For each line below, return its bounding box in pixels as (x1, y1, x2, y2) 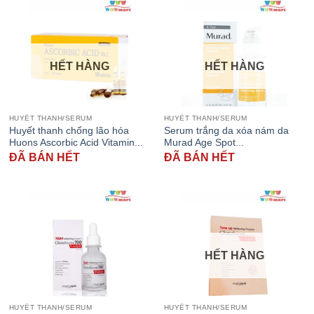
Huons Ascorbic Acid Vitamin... (8, 137, 143, 148)
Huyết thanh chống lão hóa (8, 125, 129, 136)
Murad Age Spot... (163, 137, 244, 148)
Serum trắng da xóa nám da (163, 125, 289, 136)
